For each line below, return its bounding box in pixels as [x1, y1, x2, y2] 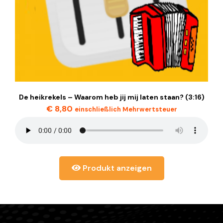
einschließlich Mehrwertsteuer [74, 105, 177, 113]
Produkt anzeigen [80, 163, 152, 173]
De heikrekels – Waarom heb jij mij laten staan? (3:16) [18, 93, 205, 102]
